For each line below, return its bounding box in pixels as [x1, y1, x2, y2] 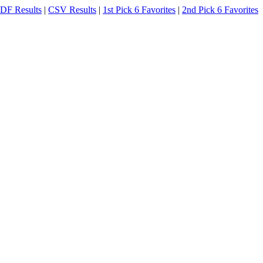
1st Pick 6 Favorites [103, 5, 176, 15]
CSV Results [48, 5, 96, 15]
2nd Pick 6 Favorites [182, 5, 258, 15]
